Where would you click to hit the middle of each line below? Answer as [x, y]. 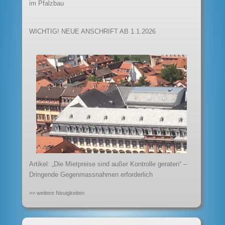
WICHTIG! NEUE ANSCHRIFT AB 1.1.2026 [93, 32]
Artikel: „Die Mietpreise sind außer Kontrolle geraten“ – [108, 164]
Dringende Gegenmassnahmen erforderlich [91, 175]
